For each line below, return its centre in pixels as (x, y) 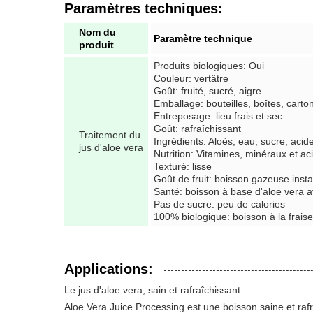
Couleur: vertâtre (191, 78)
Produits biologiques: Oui (209, 66)
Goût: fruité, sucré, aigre (208, 91)
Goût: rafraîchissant (197, 129)
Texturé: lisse (183, 166)
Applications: (109, 269)
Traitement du (110, 135)
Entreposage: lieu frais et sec (218, 116)
